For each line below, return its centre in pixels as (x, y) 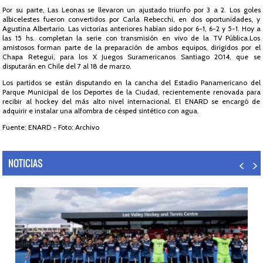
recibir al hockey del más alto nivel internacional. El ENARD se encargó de (131, 102)
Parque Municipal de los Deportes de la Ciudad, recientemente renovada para (131, 92)
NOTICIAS (26, 163)
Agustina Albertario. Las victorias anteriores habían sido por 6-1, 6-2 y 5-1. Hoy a (131, 29)
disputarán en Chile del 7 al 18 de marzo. (67, 66)
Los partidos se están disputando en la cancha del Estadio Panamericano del (131, 83)
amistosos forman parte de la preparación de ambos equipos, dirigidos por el (131, 48)
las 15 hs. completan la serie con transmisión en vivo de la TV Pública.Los (131, 38)
